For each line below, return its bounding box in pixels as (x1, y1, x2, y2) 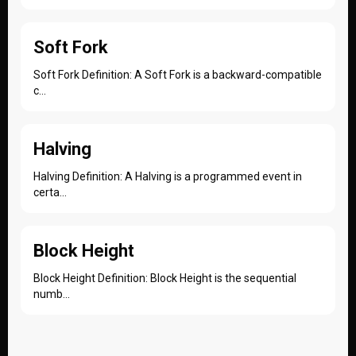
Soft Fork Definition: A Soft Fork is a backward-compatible (33, 68, 322, 81)
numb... (33, 288, 70, 300)
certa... (33, 186, 67, 199)
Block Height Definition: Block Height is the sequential (33, 272, 296, 284)
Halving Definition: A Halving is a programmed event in (33, 170, 302, 183)
